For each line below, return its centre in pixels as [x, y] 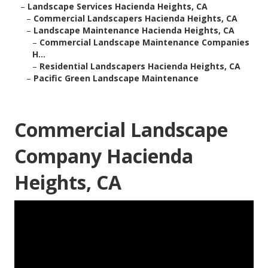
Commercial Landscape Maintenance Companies [144, 42]
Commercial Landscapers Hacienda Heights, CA [135, 19]
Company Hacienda [104, 156]
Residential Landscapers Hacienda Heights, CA [140, 66]
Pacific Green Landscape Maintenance [116, 78]
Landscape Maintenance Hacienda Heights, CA [134, 31]
